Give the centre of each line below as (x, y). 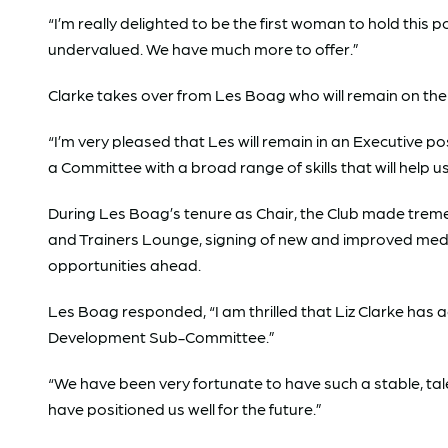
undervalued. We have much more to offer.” (203, 48)
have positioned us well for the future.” (185, 408)
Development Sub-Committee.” (161, 336)
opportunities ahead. (124, 264)
